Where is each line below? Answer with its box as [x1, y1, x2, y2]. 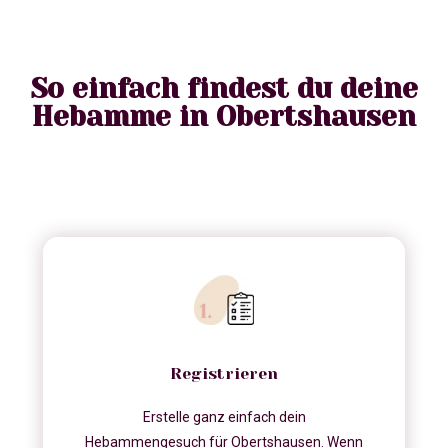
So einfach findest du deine [30, 72, 418, 106]
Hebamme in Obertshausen [32, 100, 416, 134]
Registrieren [170, 364, 278, 384]
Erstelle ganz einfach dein [142, 409, 306, 426]
